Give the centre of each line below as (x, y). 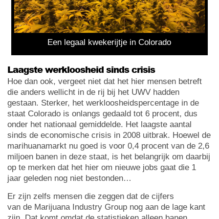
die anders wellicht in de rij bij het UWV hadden (93, 92)
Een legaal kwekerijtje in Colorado (109, 42)
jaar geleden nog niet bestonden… (69, 178)
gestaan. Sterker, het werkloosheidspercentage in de (103, 103)
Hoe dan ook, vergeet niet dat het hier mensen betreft (105, 81)
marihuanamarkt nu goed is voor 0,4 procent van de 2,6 (108, 146)
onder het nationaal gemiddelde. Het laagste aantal (99, 124)
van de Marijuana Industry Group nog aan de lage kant (106, 207)
